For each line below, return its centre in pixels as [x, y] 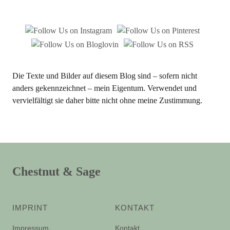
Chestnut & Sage [56, 171]
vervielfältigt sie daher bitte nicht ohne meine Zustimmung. [107, 100]
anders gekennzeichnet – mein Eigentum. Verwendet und [104, 88]
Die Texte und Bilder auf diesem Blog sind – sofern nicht [104, 76]
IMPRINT [30, 208]
